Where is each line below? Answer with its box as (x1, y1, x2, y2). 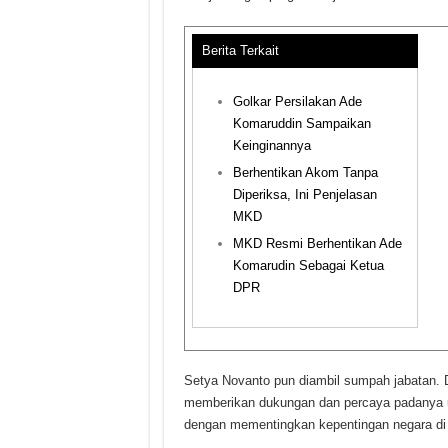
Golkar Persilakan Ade (232, 93, 362, 109)
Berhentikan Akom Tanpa (232, 164, 378, 180)
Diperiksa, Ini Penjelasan (232, 186, 377, 202)
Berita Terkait (201, 42, 279, 58)
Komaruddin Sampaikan (232, 115, 371, 131)
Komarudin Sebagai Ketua (232, 257, 384, 273)
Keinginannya (232, 137, 311, 153)
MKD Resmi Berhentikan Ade (232, 235, 402, 251)
